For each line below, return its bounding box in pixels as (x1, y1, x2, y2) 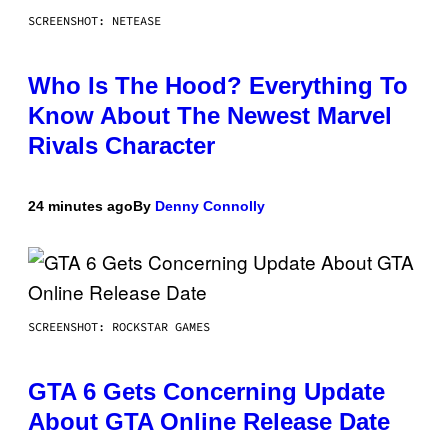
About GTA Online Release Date (28, 408, 390, 436)
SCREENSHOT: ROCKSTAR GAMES (28, 319, 210, 335)
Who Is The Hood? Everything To (28, 72, 408, 100)
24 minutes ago (28, 198, 133, 215)
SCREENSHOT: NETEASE (28, 13, 161, 29)
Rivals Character (28, 132, 215, 160)
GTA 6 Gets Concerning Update (28, 378, 385, 406)
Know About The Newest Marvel (28, 102, 392, 130)
